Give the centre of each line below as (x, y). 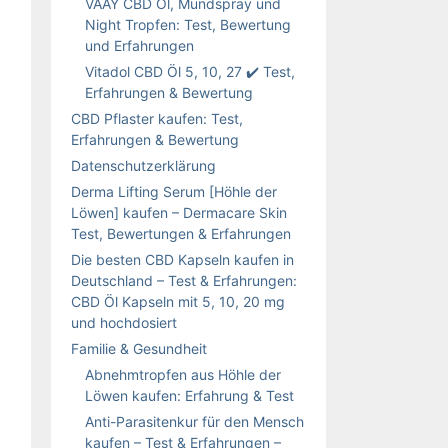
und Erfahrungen (139, 45)
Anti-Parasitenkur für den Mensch (194, 421)
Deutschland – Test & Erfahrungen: (184, 280)
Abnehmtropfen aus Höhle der (183, 374)
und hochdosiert (124, 322)
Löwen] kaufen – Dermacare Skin (179, 212)
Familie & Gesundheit (139, 348)
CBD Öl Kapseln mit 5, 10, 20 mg (178, 301)
